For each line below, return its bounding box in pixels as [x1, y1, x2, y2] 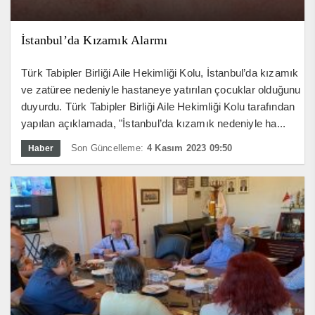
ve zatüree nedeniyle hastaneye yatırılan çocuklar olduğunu [21, 84, 301, 96]
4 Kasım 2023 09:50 [147, 143, 233, 154]
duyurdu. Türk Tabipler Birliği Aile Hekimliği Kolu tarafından [21, 101, 295, 113]
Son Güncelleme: [71, 143, 143, 154]
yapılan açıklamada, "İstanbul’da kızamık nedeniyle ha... [21, 117, 286, 130]
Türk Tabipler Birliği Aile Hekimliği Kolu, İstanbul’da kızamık [21, 67, 299, 79]
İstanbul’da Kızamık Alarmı [21, 33, 168, 48]
